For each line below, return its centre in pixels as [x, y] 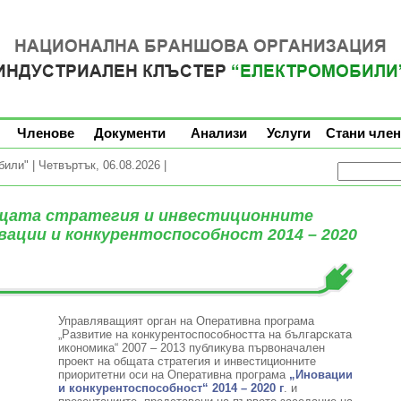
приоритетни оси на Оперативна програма [173, 375]
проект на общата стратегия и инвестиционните [187, 361]
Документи [130, 133]
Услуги [289, 133]
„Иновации [320, 375]
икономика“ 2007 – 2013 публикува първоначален [191, 348]
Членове [46, 133]
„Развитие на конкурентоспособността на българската [205, 334]
